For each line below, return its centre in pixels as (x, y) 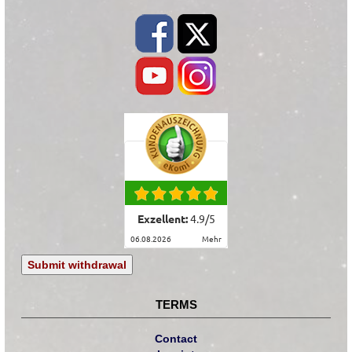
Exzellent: (163, 220)
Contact (176, 339)
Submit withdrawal (77, 265)
